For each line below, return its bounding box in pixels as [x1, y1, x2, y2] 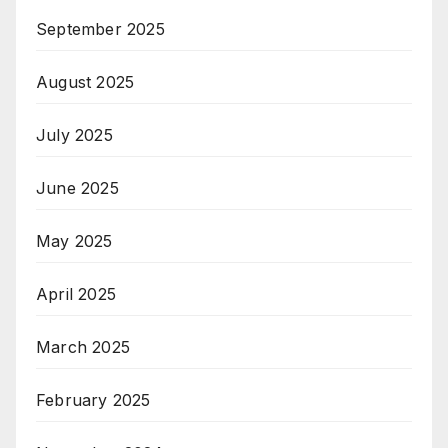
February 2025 [36, 390, 151, 411]
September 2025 [36, 19, 165, 40]
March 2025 [36, 337, 130, 358]
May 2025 [36, 231, 113, 252]
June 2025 [36, 178, 119, 199]
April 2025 [36, 284, 116, 305]
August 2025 [36, 72, 135, 93]
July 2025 [36, 125, 113, 146]
